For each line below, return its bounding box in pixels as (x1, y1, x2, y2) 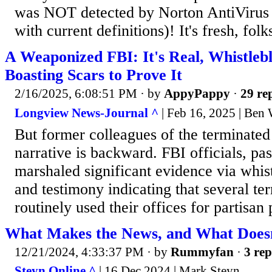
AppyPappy (164, 86, 230, 101)
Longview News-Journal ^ (15, 105, 158, 120)
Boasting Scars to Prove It (5, 66, 182, 84)
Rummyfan (171, 244, 234, 259)
